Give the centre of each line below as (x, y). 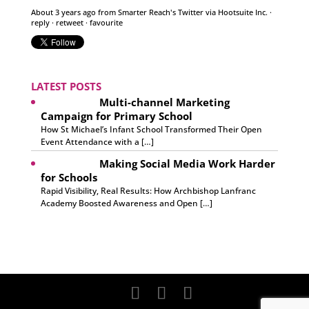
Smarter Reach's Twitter (160, 12)
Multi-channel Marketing (164, 102)
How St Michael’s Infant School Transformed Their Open (151, 129)
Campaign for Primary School (116, 116)
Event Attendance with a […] (97, 141)
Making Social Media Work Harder (187, 163)
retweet (69, 22)
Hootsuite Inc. (242, 12)
